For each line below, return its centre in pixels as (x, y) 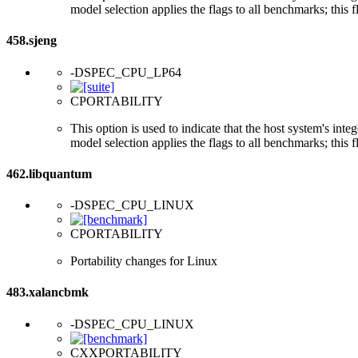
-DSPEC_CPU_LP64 (126, 72)
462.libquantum (49, 173)
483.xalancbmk (48, 292)
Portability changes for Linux (144, 261)
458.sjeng (32, 41)
